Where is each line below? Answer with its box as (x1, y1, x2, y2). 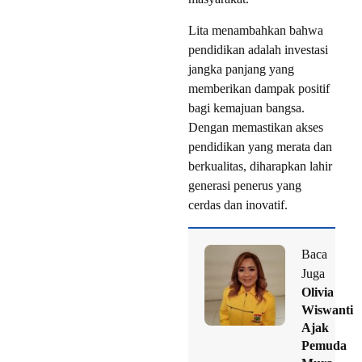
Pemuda (301, 339, 347, 353)
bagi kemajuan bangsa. (188, 101, 305, 116)
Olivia (301, 285, 334, 300)
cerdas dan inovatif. (188, 198, 288, 213)
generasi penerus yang (188, 179, 301, 193)
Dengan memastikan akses (188, 120, 323, 135)
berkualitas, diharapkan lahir (188, 159, 332, 174)
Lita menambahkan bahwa (188, 23, 323, 38)
